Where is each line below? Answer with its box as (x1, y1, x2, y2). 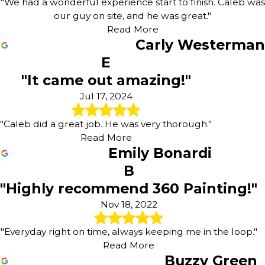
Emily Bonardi (108, 144, 212, 161)
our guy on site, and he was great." (54, 10, 211, 22)
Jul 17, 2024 (79, 91, 132, 102)
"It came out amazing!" (21, 72, 191, 89)
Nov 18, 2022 (100, 198, 157, 210)
